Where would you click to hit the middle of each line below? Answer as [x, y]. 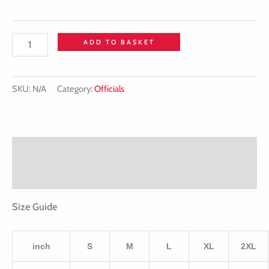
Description [36, 149]
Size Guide [35, 206]
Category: [76, 89]
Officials [109, 89]
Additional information [60, 176]
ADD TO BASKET [119, 42]
